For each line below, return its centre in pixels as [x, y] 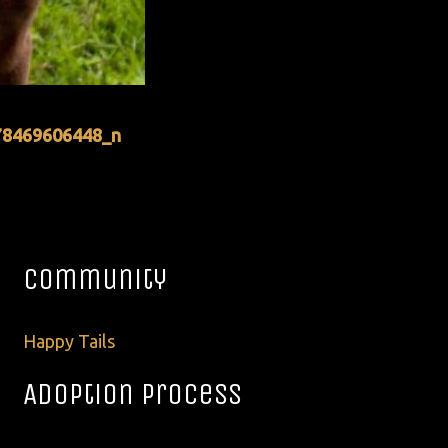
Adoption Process [132, 394]
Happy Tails [69, 341]
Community [95, 278]
